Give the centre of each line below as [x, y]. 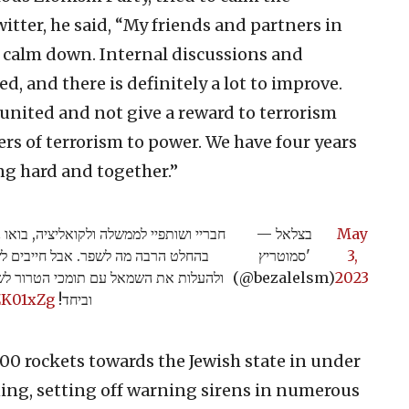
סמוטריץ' [282, 255]
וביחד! [73, 299]
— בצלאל [266, 233]
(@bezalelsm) [284, 277]
